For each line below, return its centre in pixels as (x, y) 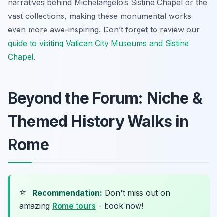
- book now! (120, 206)
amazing (36, 206)
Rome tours (74, 206)
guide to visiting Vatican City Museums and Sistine (98, 43)
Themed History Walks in (98, 121)
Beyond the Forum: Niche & (105, 98)
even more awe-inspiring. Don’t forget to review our (104, 29)
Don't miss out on (136, 193)
